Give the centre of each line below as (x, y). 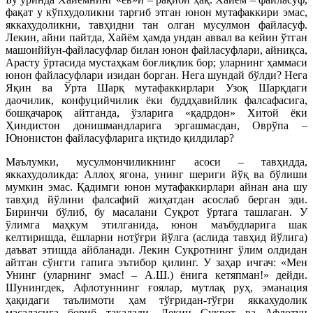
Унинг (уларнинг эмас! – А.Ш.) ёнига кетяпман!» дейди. (156, 275)
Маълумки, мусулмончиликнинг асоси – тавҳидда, (156, 162)
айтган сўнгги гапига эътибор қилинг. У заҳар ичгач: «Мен (156, 262)
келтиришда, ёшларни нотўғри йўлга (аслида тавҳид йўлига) (156, 237)
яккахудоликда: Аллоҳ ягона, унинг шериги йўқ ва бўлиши (156, 174)
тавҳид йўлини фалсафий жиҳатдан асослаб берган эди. (156, 199)
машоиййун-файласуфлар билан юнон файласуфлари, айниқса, (156, 50)
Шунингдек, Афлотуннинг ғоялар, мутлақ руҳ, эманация (156, 287)
